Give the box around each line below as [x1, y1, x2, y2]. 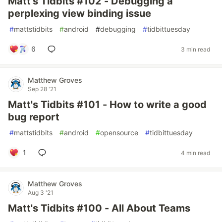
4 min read [181, 149, 210, 157]
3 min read [181, 45, 210, 53]
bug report [8, 111, 59, 123]
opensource [100, 128, 138, 137]
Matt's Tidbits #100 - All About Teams [8, 202, 190, 214]
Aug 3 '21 [28, 189, 54, 196]
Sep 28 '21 [28, 85, 56, 93]
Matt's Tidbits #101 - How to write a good [8, 99, 207, 111]
